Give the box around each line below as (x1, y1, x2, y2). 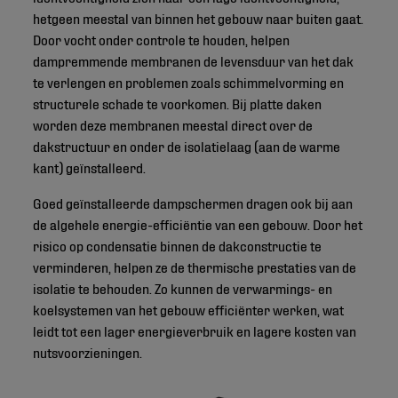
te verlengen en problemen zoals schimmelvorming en (33, 73, 345, 91)
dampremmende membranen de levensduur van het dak (33, 52, 354, 69)
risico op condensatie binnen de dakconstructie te (33, 236, 322, 254)
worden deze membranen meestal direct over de (33, 115, 314, 133)
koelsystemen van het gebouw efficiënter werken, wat (33, 300, 345, 318)
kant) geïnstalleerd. (33, 158, 147, 176)
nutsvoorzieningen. (33, 343, 143, 361)
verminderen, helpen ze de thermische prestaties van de (33, 258, 357, 275)
